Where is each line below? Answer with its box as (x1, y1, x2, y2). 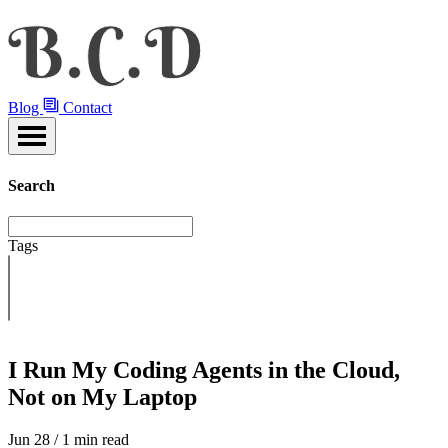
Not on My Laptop (8, 383, 197, 410)
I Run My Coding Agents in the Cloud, (8, 356, 400, 383)
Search (8, 176, 55, 194)
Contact (63, 99, 112, 117)
